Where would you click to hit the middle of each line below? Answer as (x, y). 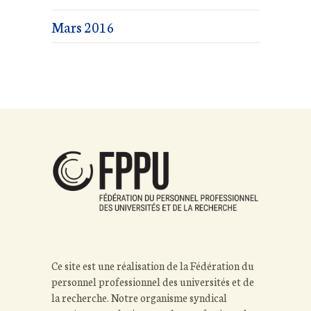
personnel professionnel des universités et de (153, 282)
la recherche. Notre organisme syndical (139, 298)
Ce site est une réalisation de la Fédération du (153, 266)
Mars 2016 (83, 26)
